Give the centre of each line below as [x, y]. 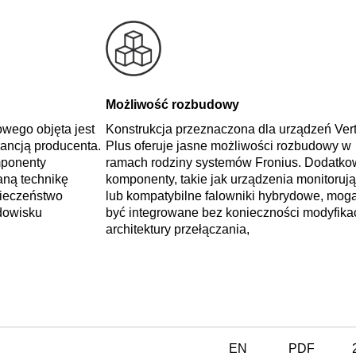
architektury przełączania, [177, 229]
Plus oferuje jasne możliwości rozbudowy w [228, 145]
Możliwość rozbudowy [172, 104]
